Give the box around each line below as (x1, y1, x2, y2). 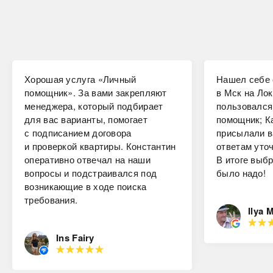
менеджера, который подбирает (24, 99, 163, 112)
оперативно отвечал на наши (24, 152, 151, 166)
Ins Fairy (56, 230, 94, 244)
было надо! (216, 166, 266, 179)
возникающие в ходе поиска (24, 179, 147, 193)
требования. (24, 193, 78, 206)
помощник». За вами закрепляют (24, 85, 167, 99)
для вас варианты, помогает (24, 112, 147, 126)
